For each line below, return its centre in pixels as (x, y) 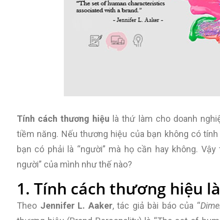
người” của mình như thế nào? (74, 164)
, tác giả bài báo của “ (156, 206)
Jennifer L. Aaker (76, 206)
